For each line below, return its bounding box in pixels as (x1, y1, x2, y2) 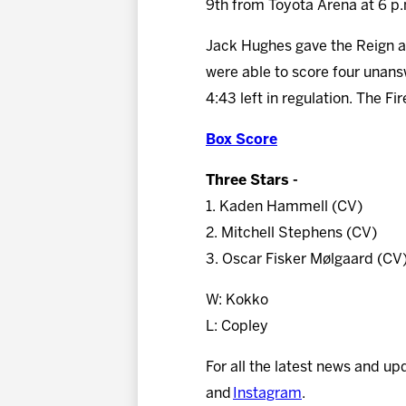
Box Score (206, 132, 277, 147)
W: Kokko (206, 293, 270, 307)
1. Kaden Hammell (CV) (206, 199, 364, 214)
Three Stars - (206, 173, 298, 188)
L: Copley (206, 319, 274, 333)
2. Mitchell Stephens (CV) (206, 226, 379, 240)
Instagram (233, 386, 302, 401)
